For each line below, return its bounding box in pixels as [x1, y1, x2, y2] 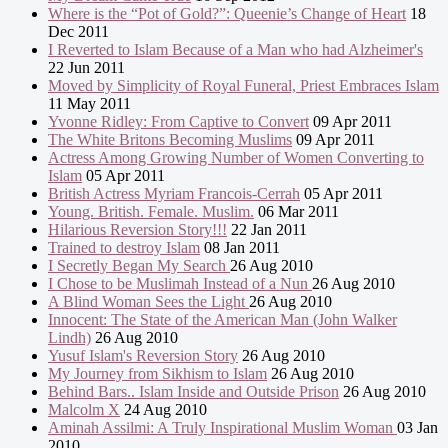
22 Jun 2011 [48, 59, 125, 77]
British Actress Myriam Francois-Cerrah [48, 185, 300, 203]
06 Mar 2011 [254, 203, 339, 221]
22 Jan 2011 [227, 221, 307, 239]
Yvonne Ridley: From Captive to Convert [48, 113, 309, 131]
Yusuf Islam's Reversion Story [48, 347, 238, 365]
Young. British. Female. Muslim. [48, 203, 254, 221]
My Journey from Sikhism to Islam [48, 365, 267, 383]
